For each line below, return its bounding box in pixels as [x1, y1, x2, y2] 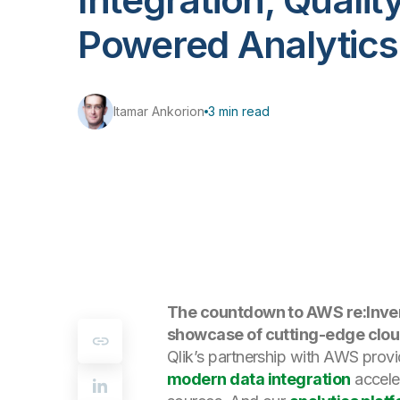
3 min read [208, 104, 270, 119]
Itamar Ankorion [113, 104, 204, 119]
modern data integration [167, 370, 351, 388]
